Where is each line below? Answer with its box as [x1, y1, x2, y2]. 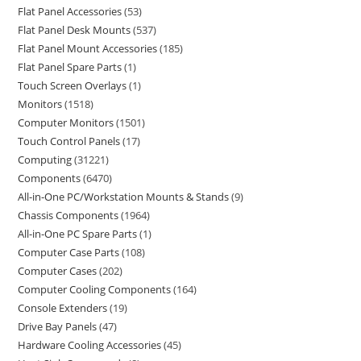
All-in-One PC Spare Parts [18, 226, 138, 241]
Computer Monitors [18, 115, 114, 130]
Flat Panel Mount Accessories [18, 41, 158, 56]
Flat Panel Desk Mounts [18, 23, 131, 37]
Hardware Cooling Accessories [18, 338, 162, 352]
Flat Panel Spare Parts [18, 60, 122, 74]
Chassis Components [18, 208, 119, 222]
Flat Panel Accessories [18, 4, 122, 19]
